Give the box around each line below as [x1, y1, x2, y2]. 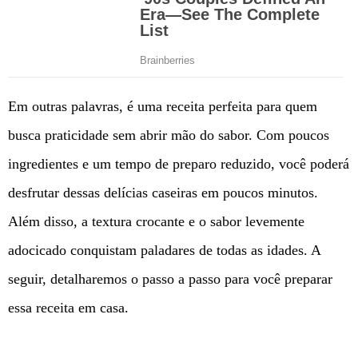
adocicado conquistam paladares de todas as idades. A [8, 241, 320, 258]
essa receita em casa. [8, 299, 129, 316]
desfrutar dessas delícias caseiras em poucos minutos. [8, 184, 318, 201]
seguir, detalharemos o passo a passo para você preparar [8, 270, 332, 287]
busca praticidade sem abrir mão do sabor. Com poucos [8, 126, 329, 143]
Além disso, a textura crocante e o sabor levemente [8, 213, 304, 229]
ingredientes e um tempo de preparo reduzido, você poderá [8, 155, 349, 172]
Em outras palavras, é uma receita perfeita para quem [8, 97, 317, 114]
